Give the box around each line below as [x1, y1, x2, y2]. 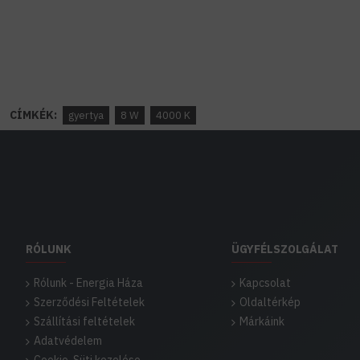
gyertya [68, 108, 104, 122]
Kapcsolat [239, 276, 291, 290]
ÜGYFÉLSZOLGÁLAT [231, 242, 338, 256]
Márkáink [239, 314, 284, 329]
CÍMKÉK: [10, 108, 57, 122]
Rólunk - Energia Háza [34, 276, 143, 290]
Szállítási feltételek [34, 314, 135, 329]
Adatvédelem [34, 333, 102, 348]
